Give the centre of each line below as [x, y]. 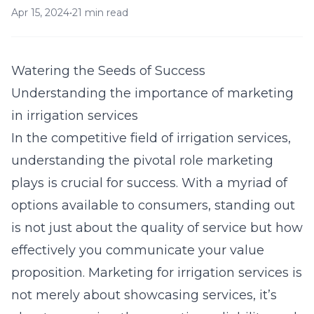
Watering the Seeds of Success [108, 71]
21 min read [100, 13]
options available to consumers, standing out [153, 205]
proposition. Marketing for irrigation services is [157, 273]
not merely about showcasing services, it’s [144, 295]
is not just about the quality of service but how [157, 228]
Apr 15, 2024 [40, 13]
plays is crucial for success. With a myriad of [149, 183]
